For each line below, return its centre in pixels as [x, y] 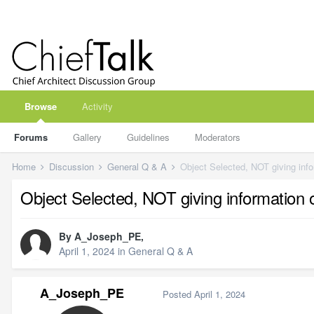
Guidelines [148, 137]
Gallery [87, 137]
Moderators [218, 137]
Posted [178, 294]
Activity [97, 106]
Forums [31, 137]
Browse [41, 106]
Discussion [73, 166]
